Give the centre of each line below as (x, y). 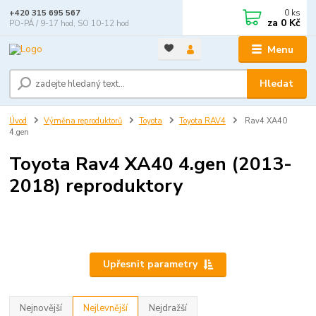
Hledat (277, 84)
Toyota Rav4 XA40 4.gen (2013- (151, 163)
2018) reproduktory (96, 185)
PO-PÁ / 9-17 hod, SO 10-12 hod (69, 23)
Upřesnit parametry (150, 265)
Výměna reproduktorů (83, 121)
